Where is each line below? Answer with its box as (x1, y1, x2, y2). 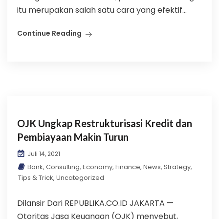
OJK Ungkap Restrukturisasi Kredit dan (17, 117, 192, 129)
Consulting (46, 162, 80, 172)
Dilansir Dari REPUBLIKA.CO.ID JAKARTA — (17, 197, 174, 209)
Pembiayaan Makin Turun (17, 131, 129, 143)
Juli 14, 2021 (26, 150, 60, 158)
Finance (115, 162, 140, 172)
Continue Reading (17, 28, 82, 38)
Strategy (164, 162, 191, 172)
